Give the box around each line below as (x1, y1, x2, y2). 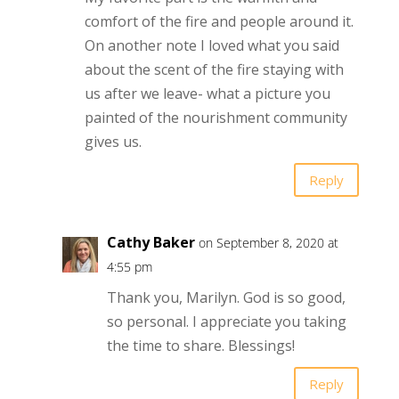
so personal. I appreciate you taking (106, 312, 346, 332)
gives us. (84, 132, 142, 152)
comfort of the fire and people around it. (84, 12, 354, 32)
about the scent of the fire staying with (84, 60, 344, 80)
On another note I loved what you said (84, 36, 339, 56)
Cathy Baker (106, 232, 195, 253)
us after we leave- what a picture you (84, 84, 330, 104)
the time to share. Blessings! (106, 336, 295, 356)
